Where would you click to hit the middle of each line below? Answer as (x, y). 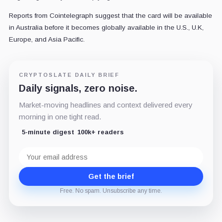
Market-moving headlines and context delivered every (106, 105)
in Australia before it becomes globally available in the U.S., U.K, (106, 27)
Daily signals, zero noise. (78, 88)
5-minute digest (48, 132)
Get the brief (111, 176)
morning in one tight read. (60, 116)
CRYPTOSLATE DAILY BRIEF (69, 75)
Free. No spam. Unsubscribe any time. (111, 191)
